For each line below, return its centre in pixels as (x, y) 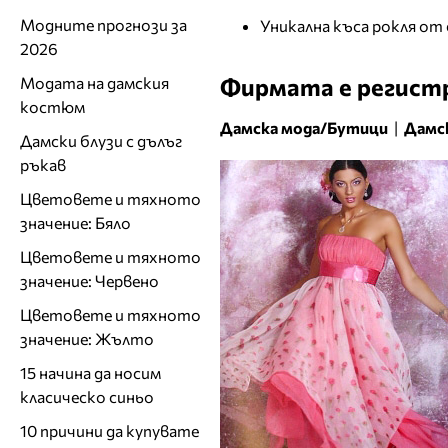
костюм (52, 106)
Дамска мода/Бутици (304, 128)
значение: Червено (89, 280)
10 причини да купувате (109, 430)
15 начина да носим (90, 372)
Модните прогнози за (103, 24)
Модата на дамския (94, 82)
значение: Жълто (87, 338)
